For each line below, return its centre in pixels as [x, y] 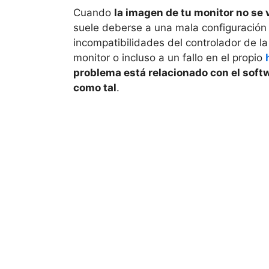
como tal [95, 87]
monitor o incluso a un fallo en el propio [169, 57]
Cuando [94, 12]
